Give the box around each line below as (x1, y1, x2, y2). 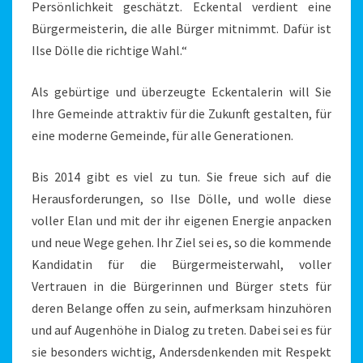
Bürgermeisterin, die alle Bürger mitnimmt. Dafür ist (32, 20, 331, 37)
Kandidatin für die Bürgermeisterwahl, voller (32, 256, 331, 273)
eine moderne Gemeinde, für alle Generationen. (32, 127, 293, 144)
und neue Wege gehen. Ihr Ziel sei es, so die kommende (32, 234, 331, 251)
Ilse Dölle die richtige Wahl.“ (32, 42, 187, 59)
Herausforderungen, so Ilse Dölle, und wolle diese (32, 190, 331, 207)
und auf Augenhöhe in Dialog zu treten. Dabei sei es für (32, 322, 331, 339)
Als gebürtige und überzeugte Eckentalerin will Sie (32, 83, 331, 100)
